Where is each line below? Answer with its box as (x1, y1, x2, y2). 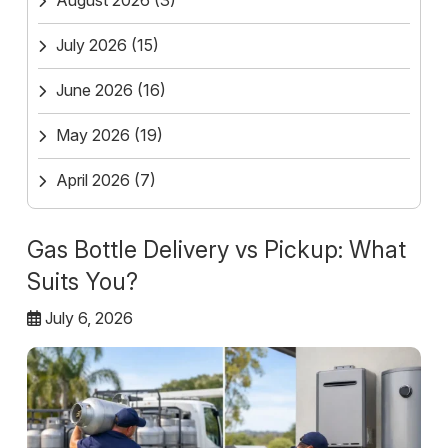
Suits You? (27, 268, 138, 297)
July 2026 (56, 35, 127, 56)
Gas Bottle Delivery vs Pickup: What (27, 236, 406, 265)
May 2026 (56, 125, 130, 146)
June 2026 (56, 80, 133, 101)
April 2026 (56, 170, 130, 191)
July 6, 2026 (41, 308, 133, 329)
